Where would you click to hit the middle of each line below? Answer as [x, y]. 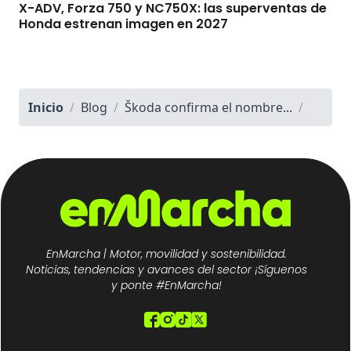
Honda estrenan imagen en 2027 [123, 24]
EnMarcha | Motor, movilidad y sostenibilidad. [166, 254]
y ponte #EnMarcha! [166, 285]
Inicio [46, 107]
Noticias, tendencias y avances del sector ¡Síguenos [166, 270]
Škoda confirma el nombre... [208, 107]
